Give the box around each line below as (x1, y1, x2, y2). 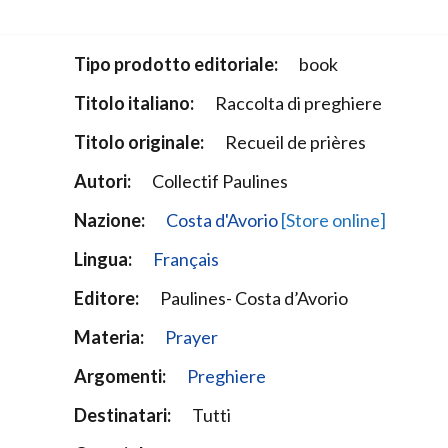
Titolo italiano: (73, 92, 194, 115)
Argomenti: (73, 365, 166, 388)
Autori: (73, 170, 131, 193)
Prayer (164, 326, 218, 349)
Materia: (73, 326, 144, 349)
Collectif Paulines (151, 170, 288, 193)
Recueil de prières (224, 131, 366, 154)
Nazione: (73, 209, 145, 232)
